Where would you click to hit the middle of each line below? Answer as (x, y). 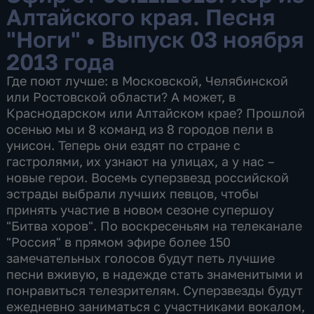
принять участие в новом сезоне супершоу (141, 209)
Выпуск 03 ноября (203, 39)
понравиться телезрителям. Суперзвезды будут (155, 290)
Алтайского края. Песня (141, 16)
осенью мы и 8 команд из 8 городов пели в (140, 129)
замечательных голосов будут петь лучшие (141, 258)
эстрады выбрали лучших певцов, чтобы (133, 193)
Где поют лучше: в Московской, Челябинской (148, 80)
